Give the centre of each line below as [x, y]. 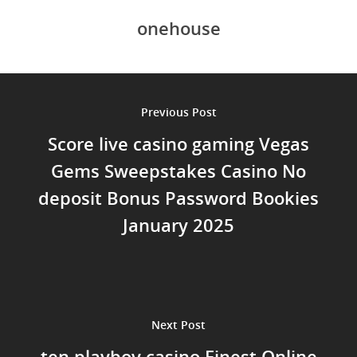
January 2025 [178, 224]
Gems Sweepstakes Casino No [178, 170]
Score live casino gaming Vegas [178, 143]
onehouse [178, 28]
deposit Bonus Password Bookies [178, 197]
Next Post [178, 324]
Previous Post [178, 112]
